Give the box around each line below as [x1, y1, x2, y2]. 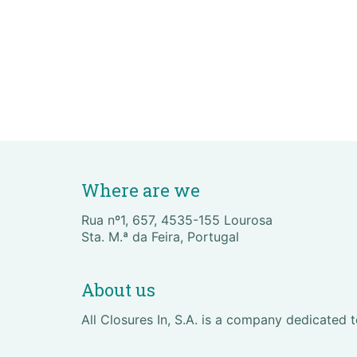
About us [81, 278, 155, 302]
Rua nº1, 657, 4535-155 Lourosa [81, 211, 273, 228]
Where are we [81, 178, 200, 202]
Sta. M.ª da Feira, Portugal [81, 228, 239, 245]
